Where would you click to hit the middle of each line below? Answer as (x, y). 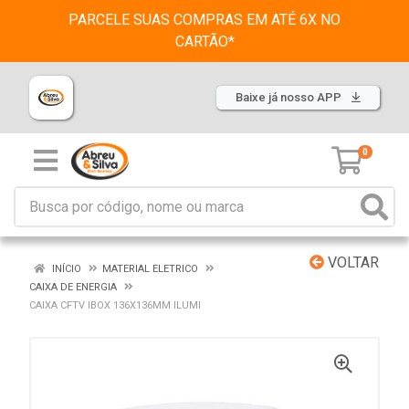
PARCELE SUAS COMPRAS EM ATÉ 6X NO (204, 20)
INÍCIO (65, 269)
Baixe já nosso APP (290, 97)
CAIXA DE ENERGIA (73, 287)
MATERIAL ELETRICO (150, 269)
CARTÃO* (204, 42)
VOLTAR (351, 262)
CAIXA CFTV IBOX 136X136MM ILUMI (115, 305)
